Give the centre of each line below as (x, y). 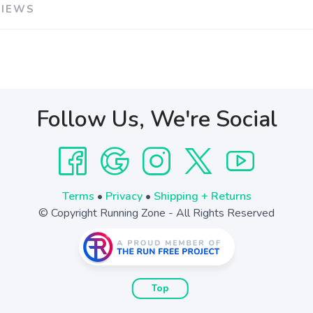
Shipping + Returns (202, 196)
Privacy (124, 196)
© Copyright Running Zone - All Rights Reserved (156, 213)
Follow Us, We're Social (156, 119)
